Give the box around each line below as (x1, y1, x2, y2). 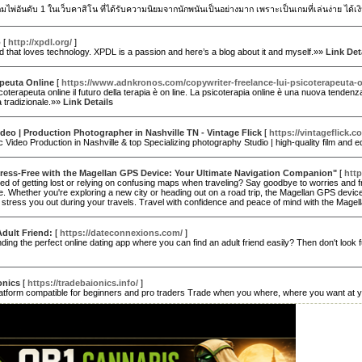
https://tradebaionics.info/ (27, 278, 138, 288)
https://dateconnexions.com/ (60, 228, 183, 238)
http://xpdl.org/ (8, 37, 72, 47)
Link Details (63, 97, 113, 107)
